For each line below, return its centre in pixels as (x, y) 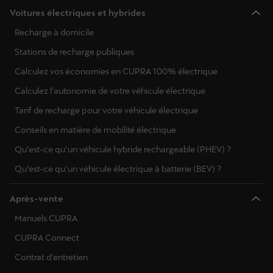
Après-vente (37, 198)
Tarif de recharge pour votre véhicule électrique (106, 110)
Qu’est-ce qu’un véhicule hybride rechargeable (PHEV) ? (123, 149)
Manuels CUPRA (46, 218)
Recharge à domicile (54, 32)
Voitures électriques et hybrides (78, 12)
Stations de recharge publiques (74, 51)
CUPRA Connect (47, 237)
